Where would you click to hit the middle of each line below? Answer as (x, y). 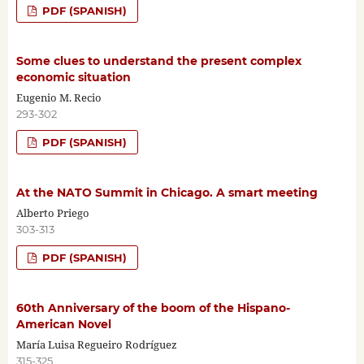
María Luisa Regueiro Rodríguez (96, 344)
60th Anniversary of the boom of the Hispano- (153, 308)
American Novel (63, 324)
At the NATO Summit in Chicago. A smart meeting (167, 192)
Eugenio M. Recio (58, 97)
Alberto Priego (52, 212)
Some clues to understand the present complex (158, 61)
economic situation (73, 77)
